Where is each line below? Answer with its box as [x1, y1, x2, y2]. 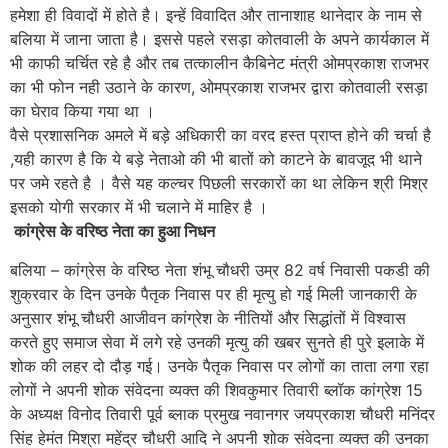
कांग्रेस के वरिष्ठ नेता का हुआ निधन [10, 221, 215, 242]
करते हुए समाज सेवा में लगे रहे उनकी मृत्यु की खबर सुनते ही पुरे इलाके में [10, 331, 424, 352]
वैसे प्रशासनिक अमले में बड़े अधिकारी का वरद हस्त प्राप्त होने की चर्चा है [10, 125, 431, 146]
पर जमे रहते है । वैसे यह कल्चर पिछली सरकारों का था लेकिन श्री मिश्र [10, 173, 428, 194]
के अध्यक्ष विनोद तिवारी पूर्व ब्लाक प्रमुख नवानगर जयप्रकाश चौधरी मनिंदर [10, 403, 435, 424]
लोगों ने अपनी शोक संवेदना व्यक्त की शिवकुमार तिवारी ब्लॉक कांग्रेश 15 [10, 379, 423, 400]
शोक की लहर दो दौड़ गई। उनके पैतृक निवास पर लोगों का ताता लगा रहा [10, 355, 429, 376]
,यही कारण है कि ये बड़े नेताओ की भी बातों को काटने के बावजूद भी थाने [10, 149, 422, 170]
